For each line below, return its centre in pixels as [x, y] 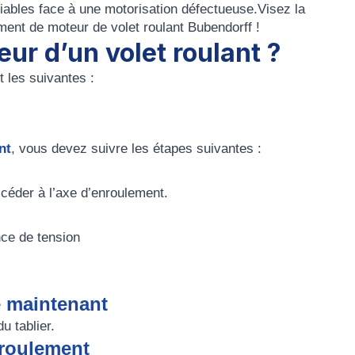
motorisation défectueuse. [181, 9]
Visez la [281, 9]
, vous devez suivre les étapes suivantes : [136, 149]
